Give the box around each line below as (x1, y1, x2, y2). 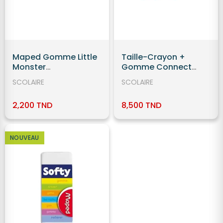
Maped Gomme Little (12, 51, 97, 63)
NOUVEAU (10, 133, 39, 142)
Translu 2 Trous (121, 71, 183, 83)
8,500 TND (121, 100, 161, 111)
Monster (12, 61, 46, 73)
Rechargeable (12, 71, 69, 83)
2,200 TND (12, 100, 52, 111)
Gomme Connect (121, 61, 192, 73)
